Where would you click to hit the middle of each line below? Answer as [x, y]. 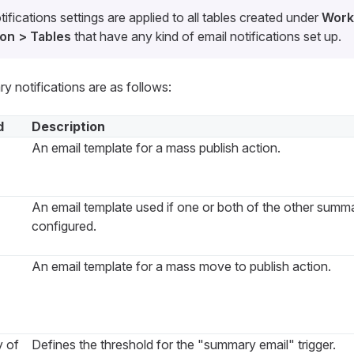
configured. [64, 226]
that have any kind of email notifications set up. [206, 37]
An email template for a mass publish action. [156, 148]
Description [68, 127]
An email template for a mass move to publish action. [181, 267]
